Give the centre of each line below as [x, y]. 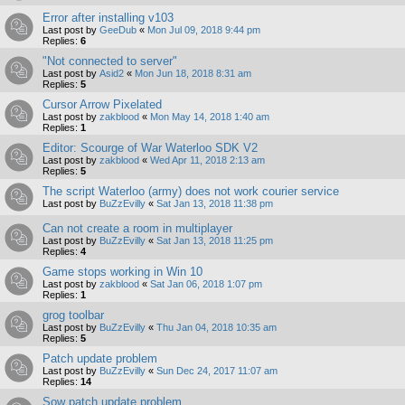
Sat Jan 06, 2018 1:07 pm [206, 283]
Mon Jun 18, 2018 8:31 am [193, 73]
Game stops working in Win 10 [122, 271]
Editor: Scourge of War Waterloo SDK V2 [150, 147]
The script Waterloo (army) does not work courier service [191, 191]
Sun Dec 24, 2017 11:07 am [217, 370]
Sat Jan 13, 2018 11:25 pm [215, 240]
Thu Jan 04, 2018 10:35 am [217, 327]
